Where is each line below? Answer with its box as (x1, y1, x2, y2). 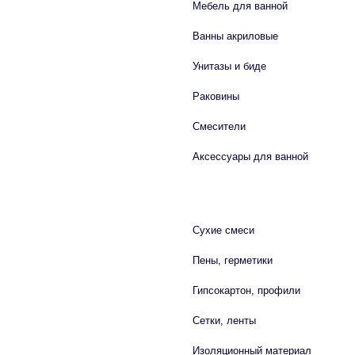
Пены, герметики (193, 254, 273, 266)
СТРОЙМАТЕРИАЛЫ (176, 192, 269, 203)
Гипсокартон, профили (193, 284, 300, 296)
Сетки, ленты (193, 315, 256, 326)
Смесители (193, 120, 246, 132)
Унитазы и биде (193, 60, 266, 72)
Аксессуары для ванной (193, 151, 308, 162)
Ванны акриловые (193, 30, 278, 42)
